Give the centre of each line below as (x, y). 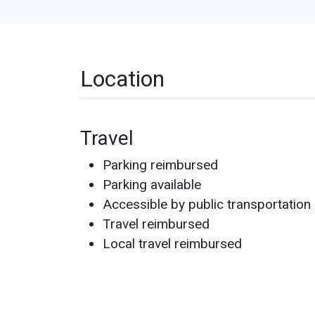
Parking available (152, 185)
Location (122, 79)
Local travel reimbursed (172, 244)
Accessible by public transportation (207, 204)
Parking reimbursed (160, 165)
